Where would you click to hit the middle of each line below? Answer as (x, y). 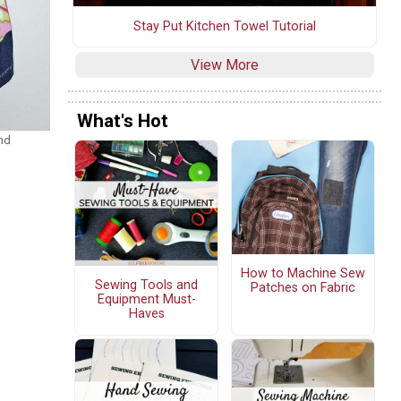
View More (225, 64)
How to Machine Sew (303, 273)
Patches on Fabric (303, 287)
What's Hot (123, 121)
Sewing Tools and (146, 286)
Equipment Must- (146, 300)
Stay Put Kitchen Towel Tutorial (225, 26)
